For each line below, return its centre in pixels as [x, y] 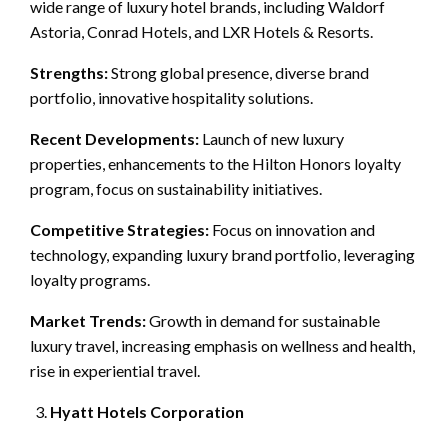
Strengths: [69, 72]
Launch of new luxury [271, 138]
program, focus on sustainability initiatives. [176, 188]
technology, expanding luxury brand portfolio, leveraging [222, 254]
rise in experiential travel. [115, 370]
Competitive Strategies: [119, 229]
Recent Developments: [114, 138]
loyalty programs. [90, 279]
